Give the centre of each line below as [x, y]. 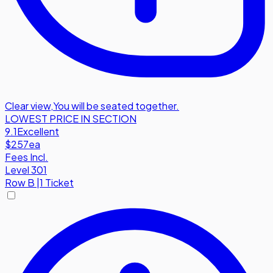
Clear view [28, 106]
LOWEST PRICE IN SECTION [71, 119]
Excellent [38, 132]
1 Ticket [57, 183]
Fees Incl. [27, 157]
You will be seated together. [116, 106]
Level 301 [26, 170]
